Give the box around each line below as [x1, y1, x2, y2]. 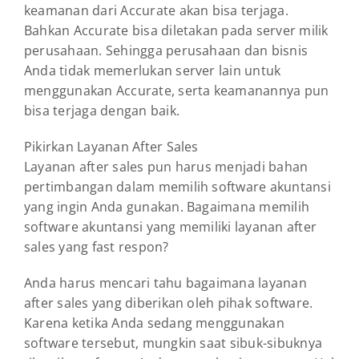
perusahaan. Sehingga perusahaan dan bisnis [24, 42, 309, 60]
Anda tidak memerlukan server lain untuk [24, 62, 281, 80]
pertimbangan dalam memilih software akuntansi [24, 178, 331, 196]
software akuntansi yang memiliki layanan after [24, 218, 317, 236]
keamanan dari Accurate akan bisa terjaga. [24, 2, 288, 20]
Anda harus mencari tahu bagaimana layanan [24, 274, 307, 292]
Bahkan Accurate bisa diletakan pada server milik [24, 22, 329, 40]
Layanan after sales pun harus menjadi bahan [24, 158, 309, 176]
